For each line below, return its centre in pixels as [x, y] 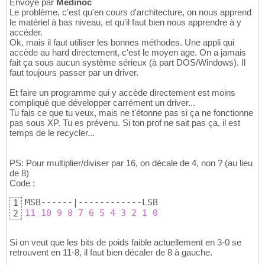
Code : [22, 183]
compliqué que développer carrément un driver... [102, 102]
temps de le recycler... [52, 132]
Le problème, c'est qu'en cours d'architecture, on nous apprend [130, 12]
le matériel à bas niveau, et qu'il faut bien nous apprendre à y [125, 22]
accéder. [26, 32]
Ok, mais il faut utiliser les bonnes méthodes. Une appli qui [122, 42]
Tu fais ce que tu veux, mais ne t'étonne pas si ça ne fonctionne [131, 112]
